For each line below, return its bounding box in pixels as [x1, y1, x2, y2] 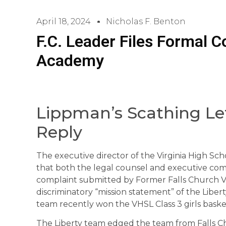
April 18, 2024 [36, 17, 91, 26]
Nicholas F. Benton [106, 17, 186, 26]
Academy [36, 51, 104, 70]
